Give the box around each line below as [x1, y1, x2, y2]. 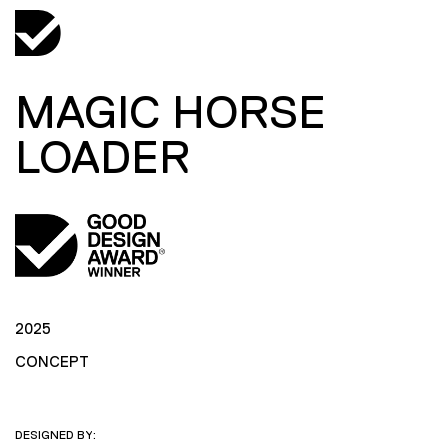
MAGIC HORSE [15, 87, 326, 137]
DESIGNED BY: [15, 427, 96, 442]
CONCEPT [15, 352, 89, 370]
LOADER [15, 132, 190, 182]
